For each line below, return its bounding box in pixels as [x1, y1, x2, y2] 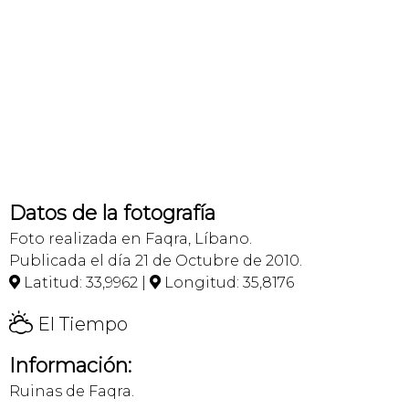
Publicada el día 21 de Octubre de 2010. [9, 252, 302, 269]
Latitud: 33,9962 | [20, 274, 150, 291]
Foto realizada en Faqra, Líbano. [9, 230, 252, 247]
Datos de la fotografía [9, 201, 215, 225]
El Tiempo [33, 313, 128, 335]
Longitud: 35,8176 [161, 274, 294, 291]
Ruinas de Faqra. [9, 383, 134, 400]
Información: [9, 353, 131, 378]
